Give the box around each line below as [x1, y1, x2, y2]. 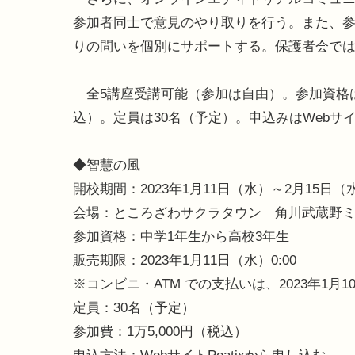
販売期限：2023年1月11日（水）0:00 [73, 253, 296, 269]
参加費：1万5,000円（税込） [73, 324, 247, 340]
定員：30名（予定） [73, 300, 195, 316]
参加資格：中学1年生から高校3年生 [73, 229, 289, 245]
